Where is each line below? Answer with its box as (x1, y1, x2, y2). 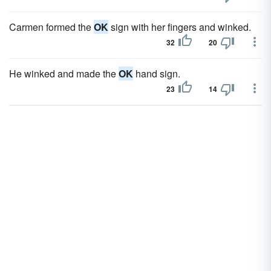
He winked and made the (9, 67, 119, 80)
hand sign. (133, 67, 180, 80)
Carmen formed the (9, 20, 94, 34)
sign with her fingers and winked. (108, 20, 251, 34)
